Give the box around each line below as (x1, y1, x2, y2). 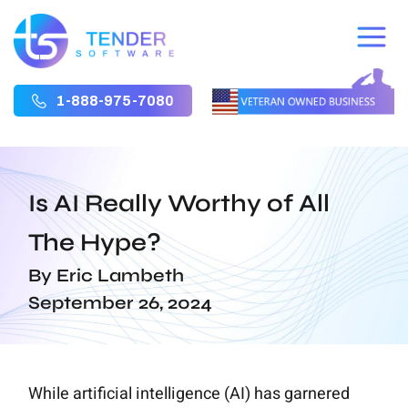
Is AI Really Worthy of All (28, 189, 331, 219)
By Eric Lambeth (28, 264, 185, 288)
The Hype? (28, 228, 162, 258)
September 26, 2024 (28, 291, 213, 315)
